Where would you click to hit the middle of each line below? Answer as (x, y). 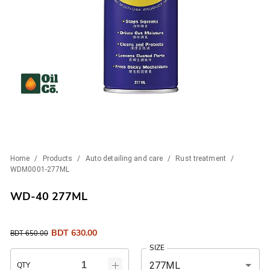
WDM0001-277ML (40, 169)
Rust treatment (201, 158)
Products (58, 158)
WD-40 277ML (49, 196)
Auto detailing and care (124, 158)
